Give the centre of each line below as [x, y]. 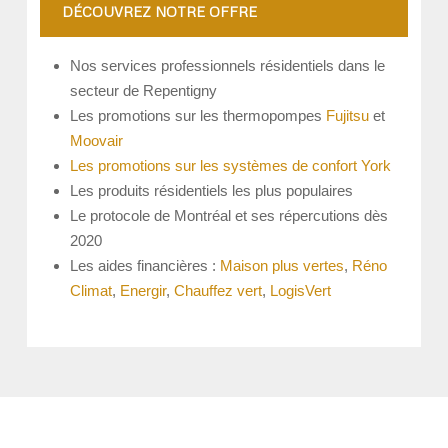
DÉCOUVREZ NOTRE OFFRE [160, 12]
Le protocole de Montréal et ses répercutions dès [229, 216]
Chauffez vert [218, 291]
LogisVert [301, 291]
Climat [91, 291]
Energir [143, 291]
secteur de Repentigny [144, 91]
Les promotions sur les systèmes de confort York [231, 166]
